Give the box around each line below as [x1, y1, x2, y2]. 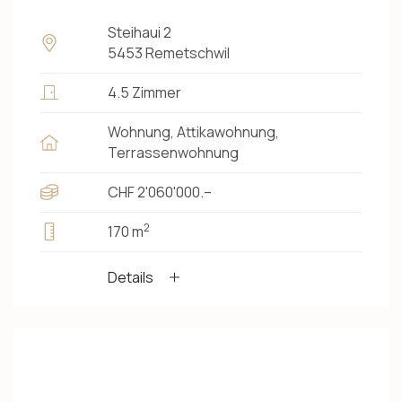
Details [108, 267, 153, 287]
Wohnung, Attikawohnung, [108, 121, 279, 142]
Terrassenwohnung [108, 142, 239, 162]
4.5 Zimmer [108, 82, 181, 102]
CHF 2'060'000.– [108, 181, 212, 202]
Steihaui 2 [108, 22, 171, 42]
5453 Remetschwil [108, 42, 230, 63]
